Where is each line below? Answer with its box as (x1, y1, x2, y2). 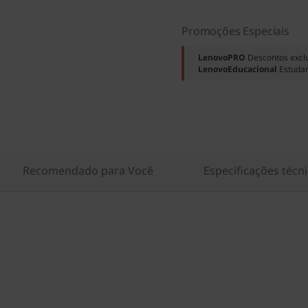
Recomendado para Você (22, 163, 153, 178)
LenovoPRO (198, 52, 245, 63)
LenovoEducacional (198, 63, 277, 75)
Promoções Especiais (181, 23, 289, 38)
